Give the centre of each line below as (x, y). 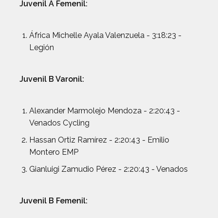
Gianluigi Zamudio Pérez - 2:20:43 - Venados (109, 169)
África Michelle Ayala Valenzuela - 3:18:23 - (105, 35)
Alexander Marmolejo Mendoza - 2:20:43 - (105, 111)
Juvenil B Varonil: (52, 79)
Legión (42, 47)
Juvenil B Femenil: (54, 201)
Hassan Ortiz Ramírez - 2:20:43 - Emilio (99, 140)
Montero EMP (54, 152)
